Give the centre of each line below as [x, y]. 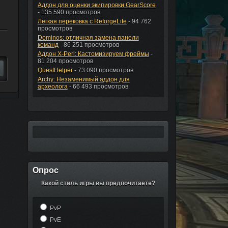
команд [48, 45]
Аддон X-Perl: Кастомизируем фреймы [93, 54]
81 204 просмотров [65, 61]
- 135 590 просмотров [69, 12]
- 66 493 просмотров [98, 87]
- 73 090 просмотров [103, 70]
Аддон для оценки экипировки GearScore [96, 5]
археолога [52, 87]
